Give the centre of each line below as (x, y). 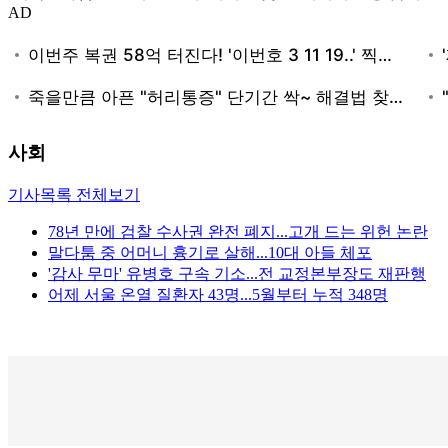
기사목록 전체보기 (74, 195)
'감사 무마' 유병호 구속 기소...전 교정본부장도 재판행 (237, 274)
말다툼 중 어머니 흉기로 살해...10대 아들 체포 (210, 253)
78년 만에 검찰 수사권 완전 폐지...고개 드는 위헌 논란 (238, 232)
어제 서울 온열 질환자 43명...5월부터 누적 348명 (218, 295)
